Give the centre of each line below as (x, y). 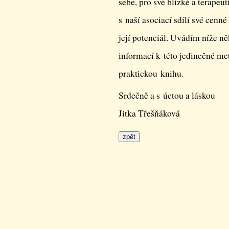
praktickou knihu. (151, 73)
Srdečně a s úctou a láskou (167, 95)
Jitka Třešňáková (149, 113)
